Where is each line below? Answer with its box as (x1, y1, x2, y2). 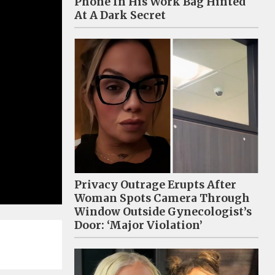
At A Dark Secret (74, 9, 166, 22)
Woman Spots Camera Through (74, 191, 250, 205)
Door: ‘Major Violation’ (74, 218, 203, 232)
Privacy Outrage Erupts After (74, 177, 236, 192)
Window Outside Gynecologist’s (74, 204, 252, 219)
